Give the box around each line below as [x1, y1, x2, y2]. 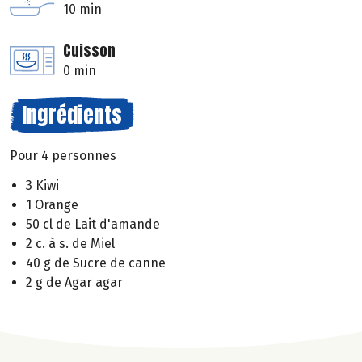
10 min [63, 2, 102, 18]
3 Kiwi [26, 178, 59, 194]
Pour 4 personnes [10, 148, 116, 164]
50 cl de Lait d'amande [26, 217, 160, 233]
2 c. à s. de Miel [26, 236, 115, 252]
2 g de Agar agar [26, 275, 123, 291]
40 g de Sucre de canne [26, 255, 166, 271]
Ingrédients [22, 99, 122, 132]
